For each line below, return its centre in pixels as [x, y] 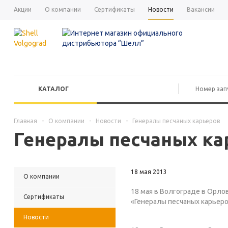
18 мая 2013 [149, 172]
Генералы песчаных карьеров [176, 121]
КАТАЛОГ [53, 89]
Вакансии [201, 9]
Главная [25, 121]
